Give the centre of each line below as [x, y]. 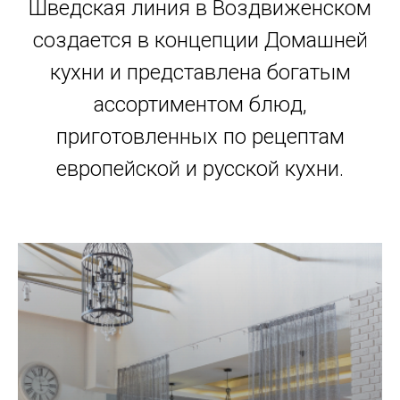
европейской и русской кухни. [200, 169]
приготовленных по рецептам [200, 137]
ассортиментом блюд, [200, 105]
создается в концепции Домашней [200, 41]
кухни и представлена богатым [200, 73]
